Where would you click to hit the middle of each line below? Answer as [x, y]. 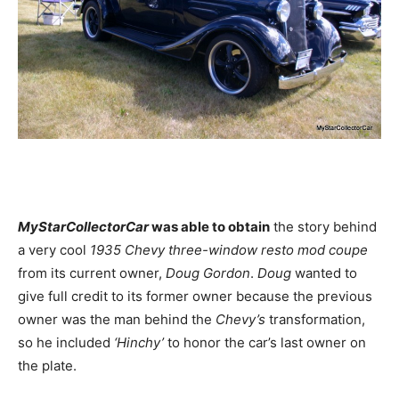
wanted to [324, 273]
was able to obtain [209, 226]
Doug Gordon [208, 273]
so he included [64, 342]
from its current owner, [92, 273]
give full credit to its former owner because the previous [195, 296]
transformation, [315, 319]
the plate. [47, 365]
